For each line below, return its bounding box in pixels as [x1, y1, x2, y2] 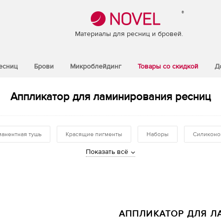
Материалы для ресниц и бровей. [75, 30, 183, 38]
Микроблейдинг [70, 62, 121, 71]
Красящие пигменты [66, 130, 122, 138]
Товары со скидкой [138, 62, 198, 71]
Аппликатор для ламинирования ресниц [10, 90, 211, 104]
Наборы [147, 130, 169, 138]
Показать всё [86, 147, 128, 156]
